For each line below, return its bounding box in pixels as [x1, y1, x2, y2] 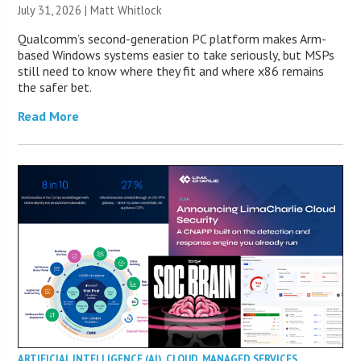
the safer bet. [18, 79, 93, 96]
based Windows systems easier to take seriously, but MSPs [18, 47, 335, 64]
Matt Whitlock [90, 2, 163, 19]
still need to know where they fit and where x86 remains [18, 63, 325, 80]
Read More [18, 108, 80, 125]
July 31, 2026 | [18, 2, 91, 19]
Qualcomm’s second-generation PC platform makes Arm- [18, 31, 327, 48]
